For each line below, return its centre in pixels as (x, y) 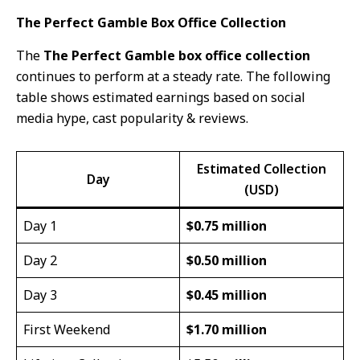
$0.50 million (227, 260)
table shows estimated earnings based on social (161, 97)
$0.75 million (227, 225)
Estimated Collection (262, 168)
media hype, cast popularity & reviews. (132, 118)
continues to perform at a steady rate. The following (173, 76)
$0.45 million (227, 295)
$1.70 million (227, 329)
